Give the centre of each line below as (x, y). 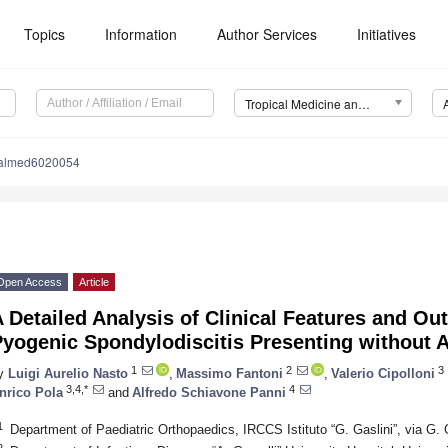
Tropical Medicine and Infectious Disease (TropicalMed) (363, 104)
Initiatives (387, 34)
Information (141, 34)
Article (94, 282)
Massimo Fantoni (229, 373)
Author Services (267, 34)
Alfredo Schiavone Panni (209, 392)
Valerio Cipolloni (383, 373)
